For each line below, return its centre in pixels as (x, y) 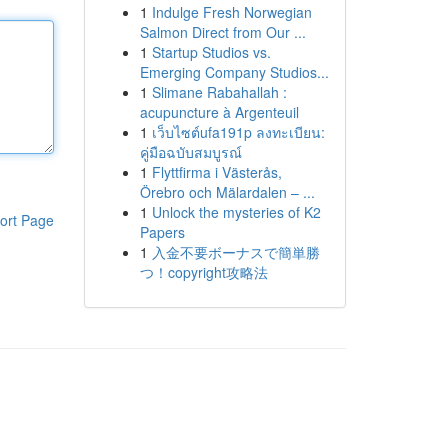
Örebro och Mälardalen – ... (227, 192)
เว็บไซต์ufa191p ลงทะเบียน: (238, 132)
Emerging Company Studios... (234, 72)
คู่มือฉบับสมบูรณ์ (190, 152)
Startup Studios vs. (211, 52)
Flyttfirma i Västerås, (216, 172)
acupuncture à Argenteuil (219, 112)
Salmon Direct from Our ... (222, 32)
